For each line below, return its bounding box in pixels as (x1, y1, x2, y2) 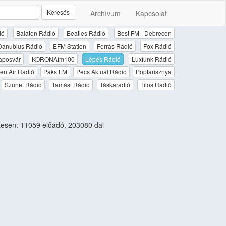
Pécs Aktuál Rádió (76, 67, 127, 76)
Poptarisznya (136, 67, 172, 76)
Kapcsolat (136, 8, 167, 18)
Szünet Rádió (4, 80, 42, 89)
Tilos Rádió (140, 80, 172, 89)
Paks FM (43, 67, 67, 76)
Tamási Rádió (51, 80, 90, 89)
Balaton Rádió (16, 29, 55, 38)
